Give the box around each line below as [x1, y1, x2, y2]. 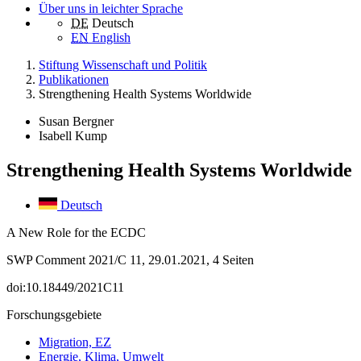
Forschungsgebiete [6, 308, 102, 322]
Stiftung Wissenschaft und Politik [39, 58, 207, 73]
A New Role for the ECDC [6, 226, 146, 240]
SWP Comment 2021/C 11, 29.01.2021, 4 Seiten [6, 253, 254, 268]
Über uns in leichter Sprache [39, 2, 183, 16]
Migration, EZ [39, 335, 111, 350]
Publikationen [39, 73, 109, 87]
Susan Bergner [39, 114, 114, 129]
